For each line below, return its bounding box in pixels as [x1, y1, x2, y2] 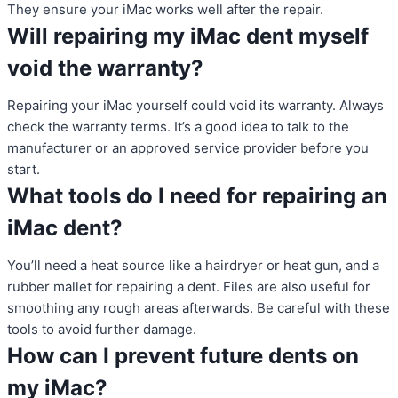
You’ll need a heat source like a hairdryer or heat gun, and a [7, 257, 379, 275]
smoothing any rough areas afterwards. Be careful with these [7, 299, 390, 317]
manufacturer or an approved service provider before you [7, 139, 369, 157]
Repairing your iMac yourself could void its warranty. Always [7, 97, 384, 115]
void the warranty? [7, 55, 203, 82]
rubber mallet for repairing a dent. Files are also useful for [7, 278, 370, 296]
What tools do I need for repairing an [7, 183, 387, 210]
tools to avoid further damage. [7, 321, 196, 338]
